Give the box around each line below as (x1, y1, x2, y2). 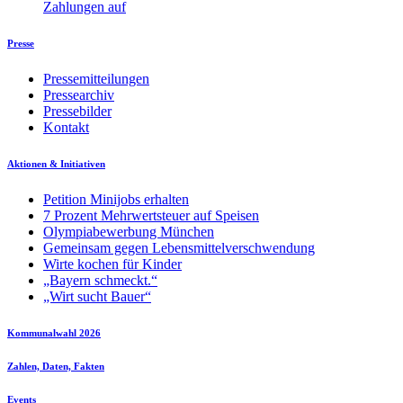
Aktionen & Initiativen (7, 157, 105, 169)
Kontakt (43, 119, 89, 135)
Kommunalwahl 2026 (7, 327, 101, 338)
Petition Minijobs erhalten (43, 191, 189, 207)
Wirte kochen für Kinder (43, 255, 182, 272)
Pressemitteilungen (43, 70, 149, 86)
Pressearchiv (43, 86, 114, 103)
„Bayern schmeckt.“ (43, 272, 157, 288)
